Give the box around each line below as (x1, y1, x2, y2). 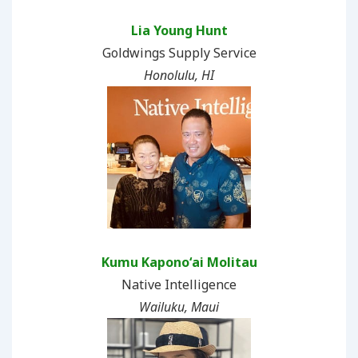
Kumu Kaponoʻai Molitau (101, 253, 257, 271)
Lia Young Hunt (130, 21, 228, 39)
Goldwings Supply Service (101, 43, 257, 62)
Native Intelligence (121, 275, 237, 293)
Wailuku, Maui (139, 297, 219, 316)
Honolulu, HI (144, 66, 214, 84)
